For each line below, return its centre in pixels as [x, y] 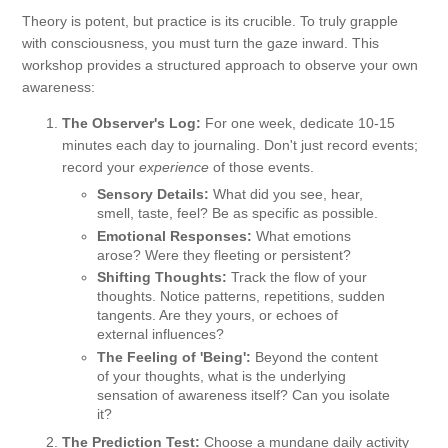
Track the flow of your [297, 277]
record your [100, 167]
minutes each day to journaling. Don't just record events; [240, 145]
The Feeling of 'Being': [174, 356]
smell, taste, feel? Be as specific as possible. [237, 213]
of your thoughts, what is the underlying [221, 375]
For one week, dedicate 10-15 [298, 123]
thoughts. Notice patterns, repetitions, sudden [241, 296]
